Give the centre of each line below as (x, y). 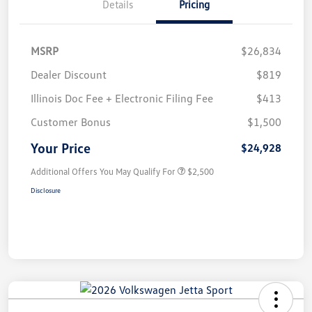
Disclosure (46, 190)
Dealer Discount (69, 75)
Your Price (61, 148)
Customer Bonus (71, 122)
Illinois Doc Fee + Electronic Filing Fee (122, 99)
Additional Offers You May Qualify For (103, 172)
